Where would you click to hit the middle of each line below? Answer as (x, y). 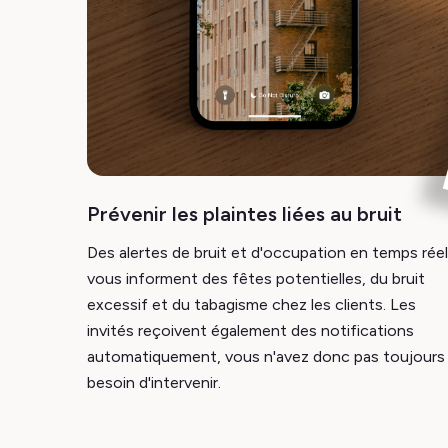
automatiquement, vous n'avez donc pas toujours (266, 356)
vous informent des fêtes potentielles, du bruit (256, 278)
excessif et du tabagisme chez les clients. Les (251, 304)
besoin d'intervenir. (154, 382)
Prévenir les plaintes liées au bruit (244, 214)
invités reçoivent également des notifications (250, 330)
